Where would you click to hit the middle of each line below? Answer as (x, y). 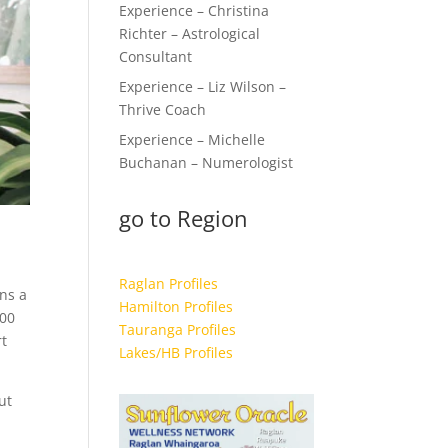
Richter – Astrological (190, 33)
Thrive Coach (163, 109)
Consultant (156, 56)
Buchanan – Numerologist (206, 162)
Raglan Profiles (169, 283)
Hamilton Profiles (176, 306)
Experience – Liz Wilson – (203, 86)
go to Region (184, 218)
